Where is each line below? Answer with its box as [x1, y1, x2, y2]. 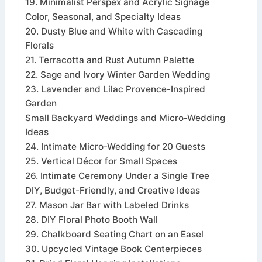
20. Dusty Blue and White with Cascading [25, 26, 202, 37]
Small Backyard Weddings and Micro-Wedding [25, 112, 225, 124]
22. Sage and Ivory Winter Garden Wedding [25, 69, 210, 81]
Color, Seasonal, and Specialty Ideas [25, 11, 181, 23]
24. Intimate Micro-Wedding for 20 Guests [25, 141, 205, 153]
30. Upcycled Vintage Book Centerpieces [25, 243, 202, 255]
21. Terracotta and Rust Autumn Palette [25, 54, 194, 66]
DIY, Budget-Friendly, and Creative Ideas [25, 185, 200, 196]
